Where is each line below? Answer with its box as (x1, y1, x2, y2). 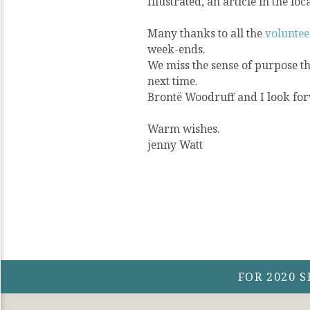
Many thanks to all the (147, 26, 265, 42)
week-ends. (147, 42, 205, 57)
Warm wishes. (147, 121, 219, 137)
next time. (147, 73, 197, 89)
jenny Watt (147, 137, 203, 153)
